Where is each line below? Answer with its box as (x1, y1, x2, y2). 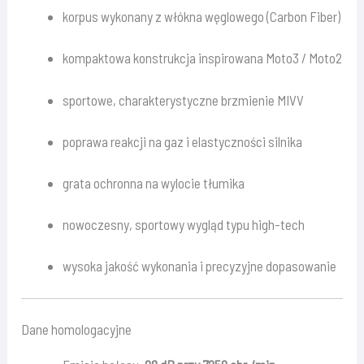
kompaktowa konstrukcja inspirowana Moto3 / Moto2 (63, 50, 343, 67)
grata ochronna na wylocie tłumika (63, 174, 245, 191)
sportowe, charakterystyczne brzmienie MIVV (63, 91, 305, 108)
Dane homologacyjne (21, 321, 132, 338)
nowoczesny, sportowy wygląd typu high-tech (63, 216, 305, 233)
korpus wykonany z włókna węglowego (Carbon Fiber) (63, 8, 341, 25)
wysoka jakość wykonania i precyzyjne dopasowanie (63, 258, 337, 275)
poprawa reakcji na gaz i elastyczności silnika (63, 132, 303, 149)
